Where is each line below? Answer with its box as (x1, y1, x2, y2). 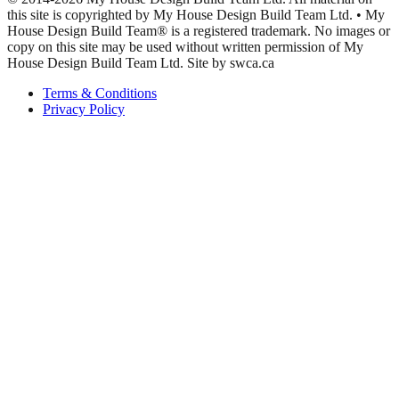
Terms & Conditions (43, 85, 157, 102)
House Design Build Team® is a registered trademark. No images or (7, 23, 390, 39)
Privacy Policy (43, 102, 125, 118)
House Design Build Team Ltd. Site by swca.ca (7, 55, 274, 71)
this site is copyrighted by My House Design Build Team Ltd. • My (7, 7, 385, 23)
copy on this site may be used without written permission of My (7, 39, 363, 55)
